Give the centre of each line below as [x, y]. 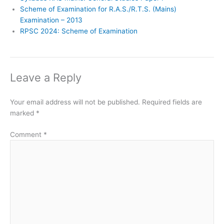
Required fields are [172, 102]
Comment [27, 134]
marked [23, 113]
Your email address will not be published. [75, 102]
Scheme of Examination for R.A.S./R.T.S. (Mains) [98, 9]
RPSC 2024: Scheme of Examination [79, 31]
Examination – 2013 [51, 20]
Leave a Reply [46, 78]
